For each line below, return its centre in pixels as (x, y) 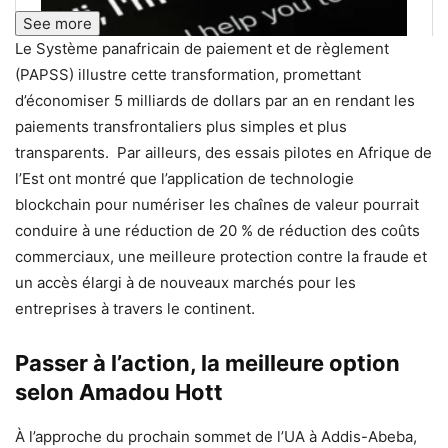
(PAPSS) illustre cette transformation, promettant (188, 74)
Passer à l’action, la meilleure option (207, 362)
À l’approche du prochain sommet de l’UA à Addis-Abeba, (216, 436)
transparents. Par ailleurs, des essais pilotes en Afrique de (223, 152)
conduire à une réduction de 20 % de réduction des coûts (217, 230)
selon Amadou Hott (119, 391)
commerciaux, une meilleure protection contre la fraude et (221, 256)
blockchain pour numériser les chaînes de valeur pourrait (217, 204)
